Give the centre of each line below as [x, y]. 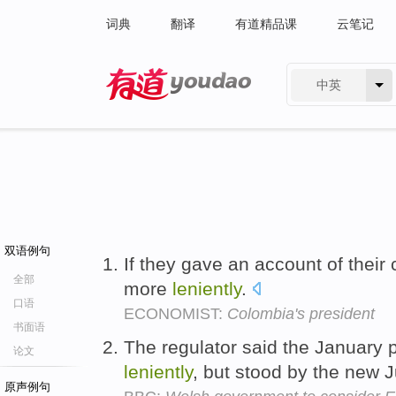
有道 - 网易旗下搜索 [161, 111]
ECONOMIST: [175, 314]
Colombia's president [301, 314]
